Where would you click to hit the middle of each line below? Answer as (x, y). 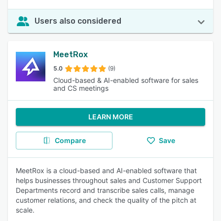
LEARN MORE (110, 117)
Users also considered (78, 21)
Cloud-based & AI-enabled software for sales (126, 80)
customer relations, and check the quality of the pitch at (106, 200)
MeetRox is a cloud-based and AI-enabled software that (106, 170)
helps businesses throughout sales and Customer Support (109, 180)
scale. (25, 210)
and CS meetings (81, 88)
